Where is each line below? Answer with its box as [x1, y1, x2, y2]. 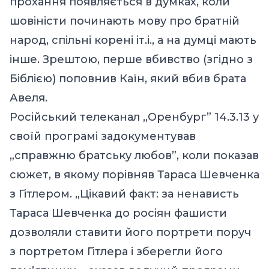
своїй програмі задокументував [10, 129, 196, 143]
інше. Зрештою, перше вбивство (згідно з [10, 52, 253, 66]
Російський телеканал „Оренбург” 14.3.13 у [10, 110, 259, 124]
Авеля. [10, 91, 47, 104]
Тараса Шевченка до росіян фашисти [10, 206, 227, 220]
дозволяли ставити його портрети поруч [10, 225, 251, 239]
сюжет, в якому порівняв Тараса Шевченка [10, 168, 259, 181]
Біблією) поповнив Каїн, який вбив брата [10, 71, 246, 85]
